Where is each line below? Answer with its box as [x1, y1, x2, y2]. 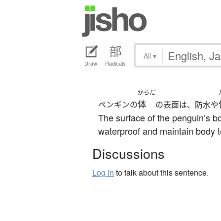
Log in [92, 167, 114, 179]
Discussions [92, 144, 165, 163]
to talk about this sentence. [114, 167, 209, 179]
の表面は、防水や [155, 99, 219, 110]
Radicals [105, 59, 126, 68]
